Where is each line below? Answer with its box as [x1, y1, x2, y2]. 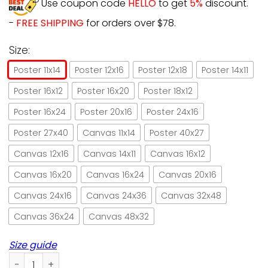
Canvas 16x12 [150, 147, 205, 160]
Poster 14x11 [202, 63, 248, 76]
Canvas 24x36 [86, 189, 147, 202]
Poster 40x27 [150, 126, 204, 139]
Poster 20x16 [80, 105, 132, 118]
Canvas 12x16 [14, 147, 69, 160]
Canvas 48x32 [89, 210, 149, 223]
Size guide [9, 238, 57, 252]
